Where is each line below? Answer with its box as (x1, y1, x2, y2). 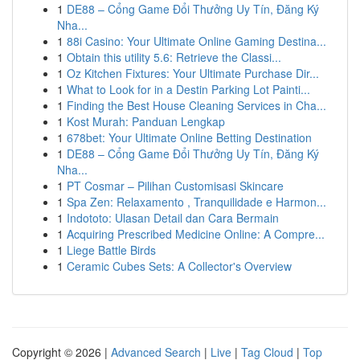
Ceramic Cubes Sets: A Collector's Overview (67, 258, 292, 274)
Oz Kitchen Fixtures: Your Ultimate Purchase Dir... (67, 65, 319, 81)
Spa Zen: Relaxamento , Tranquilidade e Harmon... (67, 194, 326, 210)
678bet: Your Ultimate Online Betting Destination (67, 129, 312, 145)
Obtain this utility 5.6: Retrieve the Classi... (67, 49, 281, 65)
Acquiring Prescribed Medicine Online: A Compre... (67, 226, 325, 242)
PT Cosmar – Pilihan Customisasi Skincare (67, 178, 284, 194)
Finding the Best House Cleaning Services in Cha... (67, 97, 326, 113)
